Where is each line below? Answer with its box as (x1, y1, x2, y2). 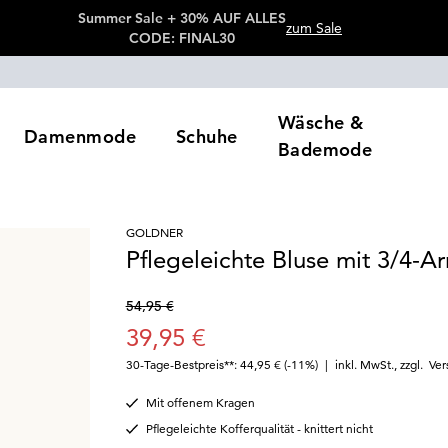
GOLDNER (125, 225, 183, 240)
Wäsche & (277, 111, 364, 134)
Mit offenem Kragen (145, 395, 255, 410)
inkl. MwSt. (334, 357, 394, 372)
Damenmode (23, 124, 137, 148)
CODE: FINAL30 (129, 29, 235, 47)
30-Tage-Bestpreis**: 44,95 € (125, 357, 281, 372)
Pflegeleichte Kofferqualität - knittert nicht (145, 421, 373, 436)
